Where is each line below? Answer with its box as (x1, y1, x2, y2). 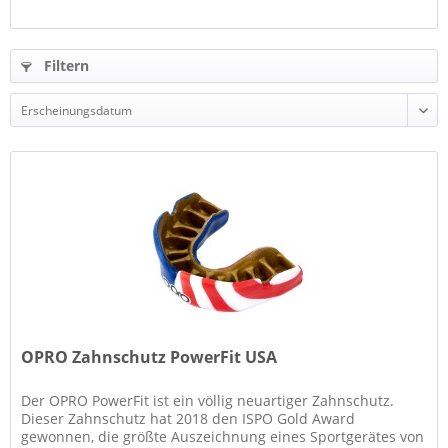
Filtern (40, 56, 89, 75)
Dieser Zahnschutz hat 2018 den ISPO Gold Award (21, 409, 356, 429)
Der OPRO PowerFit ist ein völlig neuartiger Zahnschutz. (21, 391, 395, 411)
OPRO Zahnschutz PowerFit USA (21, 346, 278, 369)
